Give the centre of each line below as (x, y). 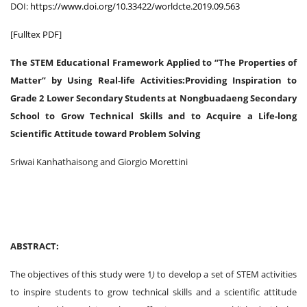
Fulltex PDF (36, 34)
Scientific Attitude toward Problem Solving (105, 133)
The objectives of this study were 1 (81, 274)
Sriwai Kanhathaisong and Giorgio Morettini (99, 161)
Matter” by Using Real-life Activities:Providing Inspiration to (153, 80)
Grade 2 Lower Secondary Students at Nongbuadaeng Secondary (153, 98)
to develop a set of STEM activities (227, 274)
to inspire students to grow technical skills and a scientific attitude (153, 292)
